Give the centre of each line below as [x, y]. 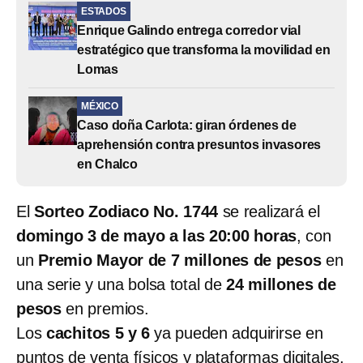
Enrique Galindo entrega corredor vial [189, 30]
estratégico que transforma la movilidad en [204, 49]
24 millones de [281, 284]
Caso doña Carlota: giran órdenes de [187, 125]
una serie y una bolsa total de [122, 284]
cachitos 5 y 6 [98, 333]
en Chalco [107, 164]
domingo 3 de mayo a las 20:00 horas [157, 235]
